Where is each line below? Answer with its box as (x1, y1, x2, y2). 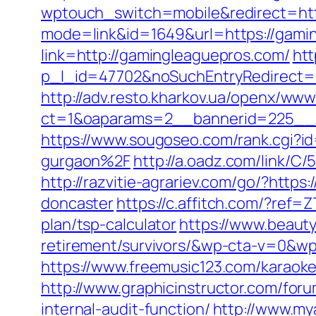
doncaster (41, 193, 114, 214)
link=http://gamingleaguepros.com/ (41, 44, 290, 66)
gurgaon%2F (41, 150, 131, 171)
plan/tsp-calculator (41, 214, 177, 235)
